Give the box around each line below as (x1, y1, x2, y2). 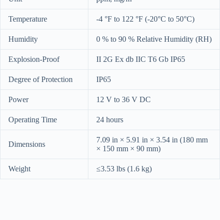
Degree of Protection (8, 75, 73, 83)
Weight (8, 164, 30, 173)
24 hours (96, 115, 123, 124)
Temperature (8, 14, 47, 23)
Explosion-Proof (8, 55, 59, 63)
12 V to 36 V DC (96, 95, 151, 104)
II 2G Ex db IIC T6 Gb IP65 (96, 55, 185, 63)
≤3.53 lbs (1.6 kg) (96, 164, 152, 173)
